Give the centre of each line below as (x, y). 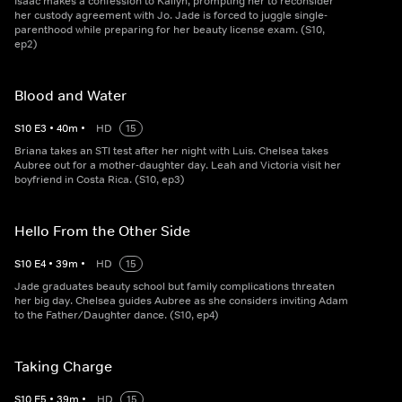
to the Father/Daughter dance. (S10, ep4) (117, 315)
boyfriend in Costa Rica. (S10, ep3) (100, 180)
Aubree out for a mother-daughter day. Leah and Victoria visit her (178, 166)
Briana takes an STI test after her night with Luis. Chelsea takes (171, 151)
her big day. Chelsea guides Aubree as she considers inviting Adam (181, 301)
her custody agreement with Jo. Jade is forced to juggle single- (171, 16)
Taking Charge (63, 367)
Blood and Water (70, 96)
